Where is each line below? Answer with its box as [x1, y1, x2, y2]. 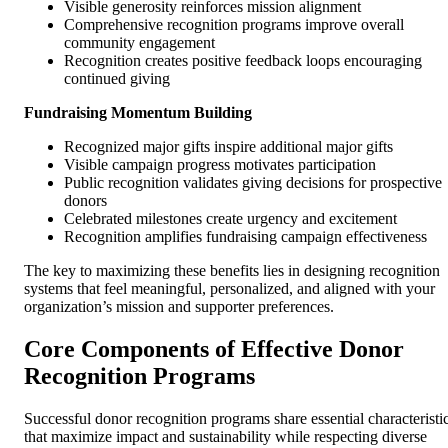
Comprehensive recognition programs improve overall [64, 15, 404, 33]
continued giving [64, 69, 170, 87]
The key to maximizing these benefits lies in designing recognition [24, 261, 440, 279]
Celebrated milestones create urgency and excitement [64, 209, 397, 227]
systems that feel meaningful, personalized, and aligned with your [24, 279, 435, 297]
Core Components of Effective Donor [24, 335, 404, 362]
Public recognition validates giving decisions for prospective [64, 173, 442, 191]
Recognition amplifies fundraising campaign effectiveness [64, 227, 427, 245]
